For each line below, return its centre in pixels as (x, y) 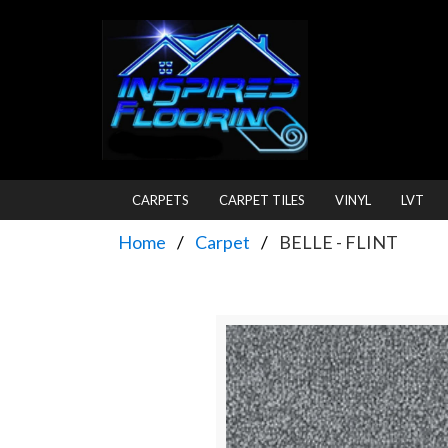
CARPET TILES (262, 200)
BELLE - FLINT (338, 242)
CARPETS (160, 200)
